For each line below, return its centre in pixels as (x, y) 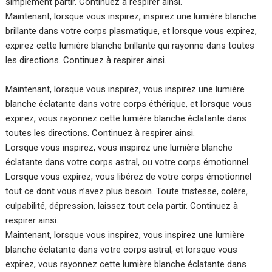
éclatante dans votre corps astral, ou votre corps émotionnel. (128, 162)
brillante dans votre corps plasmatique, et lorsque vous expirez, (131, 31)
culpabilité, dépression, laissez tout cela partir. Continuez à (122, 206)
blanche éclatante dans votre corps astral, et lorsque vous (122, 250)
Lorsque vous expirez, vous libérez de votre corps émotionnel (129, 177)
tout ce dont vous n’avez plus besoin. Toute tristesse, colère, (127, 192)
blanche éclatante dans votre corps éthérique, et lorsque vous (129, 104)
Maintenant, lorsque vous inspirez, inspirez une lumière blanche (131, 17)
